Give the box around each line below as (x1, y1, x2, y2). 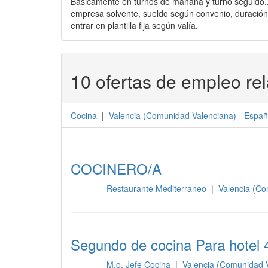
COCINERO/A (71, 158, 162, 179)
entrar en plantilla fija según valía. (71, 19, 198, 31)
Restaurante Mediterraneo (106, 182, 209, 194)
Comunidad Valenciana (146, 109, 233, 121)
